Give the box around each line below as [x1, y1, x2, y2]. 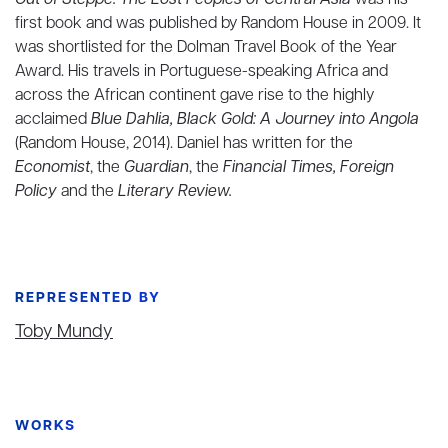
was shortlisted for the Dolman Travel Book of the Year [15, 37, 397, 59]
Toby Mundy [15, 320, 113, 344]
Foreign [340, 157, 394, 179]
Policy [15, 181, 57, 203]
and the [57, 181, 114, 203]
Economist [15, 157, 90, 179]
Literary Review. [114, 181, 232, 203]
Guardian [124, 157, 189, 179]
